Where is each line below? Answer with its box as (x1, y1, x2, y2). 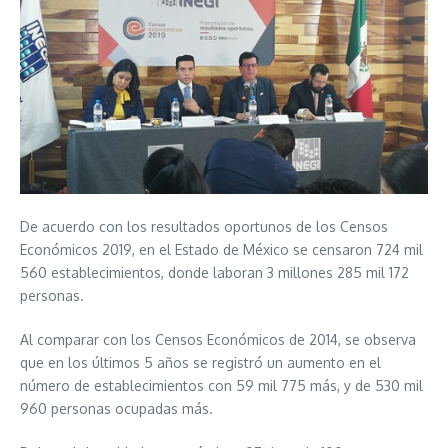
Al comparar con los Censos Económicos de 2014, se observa (20, 330, 416, 348)
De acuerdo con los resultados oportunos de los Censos (20, 217, 388, 235)
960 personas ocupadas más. (20, 399, 217, 417)
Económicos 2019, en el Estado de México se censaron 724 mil (20, 240, 423, 258)
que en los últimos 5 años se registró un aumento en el (20, 353, 381, 371)
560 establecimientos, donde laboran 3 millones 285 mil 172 (20, 263, 409, 281)
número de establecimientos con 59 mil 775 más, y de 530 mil (20, 376, 423, 394)
